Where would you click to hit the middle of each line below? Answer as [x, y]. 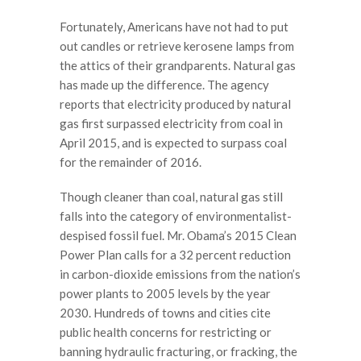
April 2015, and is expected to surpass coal [173, 142]
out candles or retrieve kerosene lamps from [177, 46]
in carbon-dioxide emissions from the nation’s [180, 274]
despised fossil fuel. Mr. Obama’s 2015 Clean [178, 235]
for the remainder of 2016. [131, 162]
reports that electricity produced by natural [175, 104]
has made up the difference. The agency [164, 84]
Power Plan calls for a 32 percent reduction [175, 255]
